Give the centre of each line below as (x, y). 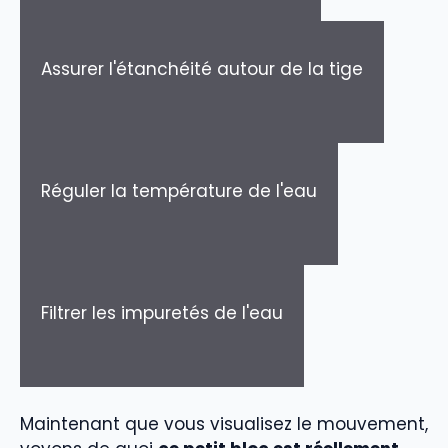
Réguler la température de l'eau (179, 190)
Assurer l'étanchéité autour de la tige (202, 68)
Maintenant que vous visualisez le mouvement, (224, 424)
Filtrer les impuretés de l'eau (162, 312)
